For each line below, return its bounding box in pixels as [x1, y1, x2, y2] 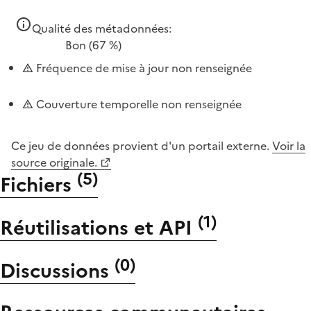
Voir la [272, 137, 305, 154]
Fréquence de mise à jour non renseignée [33, 59, 252, 76]
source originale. [11, 153, 97, 171]
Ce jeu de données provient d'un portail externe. [11, 137, 272, 154]
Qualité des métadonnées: [32, 19, 171, 37]
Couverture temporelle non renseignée [33, 95, 242, 112]
